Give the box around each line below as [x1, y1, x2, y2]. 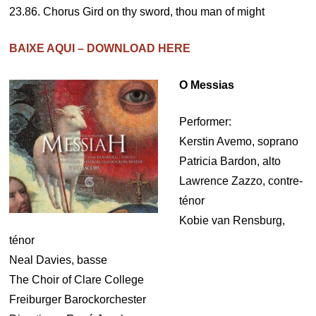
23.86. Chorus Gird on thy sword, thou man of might [9, 6, 265, 18]
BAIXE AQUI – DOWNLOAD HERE [9, 42, 191, 54]
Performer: [179, 116, 231, 128]
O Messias [179, 79, 234, 91]
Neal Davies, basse [9, 254, 108, 266]
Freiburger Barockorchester [9, 293, 147, 305]
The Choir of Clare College [9, 274, 145, 286]
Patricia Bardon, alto [179, 155, 281, 167]
